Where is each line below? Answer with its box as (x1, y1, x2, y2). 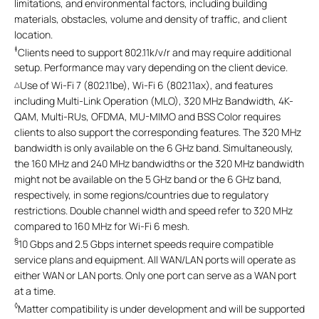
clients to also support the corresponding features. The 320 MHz (14, 125, 301, 139)
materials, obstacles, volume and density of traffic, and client (14, 11, 287, 26)
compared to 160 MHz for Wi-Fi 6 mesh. (14, 219, 189, 233)
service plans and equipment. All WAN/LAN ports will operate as (14, 252, 296, 266)
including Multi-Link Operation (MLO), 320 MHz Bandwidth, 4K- (14, 93, 293, 108)
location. (14, 27, 53, 41)
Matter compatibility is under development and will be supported (18, 301, 305, 315)
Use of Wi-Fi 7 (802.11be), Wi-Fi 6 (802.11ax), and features (20, 78, 273, 92)
